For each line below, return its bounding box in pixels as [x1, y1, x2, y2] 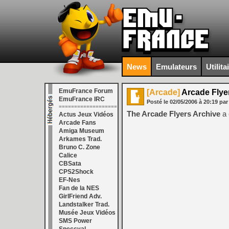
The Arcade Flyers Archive [127, 109, 220, 118]
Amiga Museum [59, 127, 104, 134]
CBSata [59, 160, 81, 167]
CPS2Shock [59, 168, 94, 175]
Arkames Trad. [59, 135, 102, 143]
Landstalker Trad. [59, 201, 109, 208]
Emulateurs [156, 62, 197, 71]
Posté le [147, 99, 170, 105]
